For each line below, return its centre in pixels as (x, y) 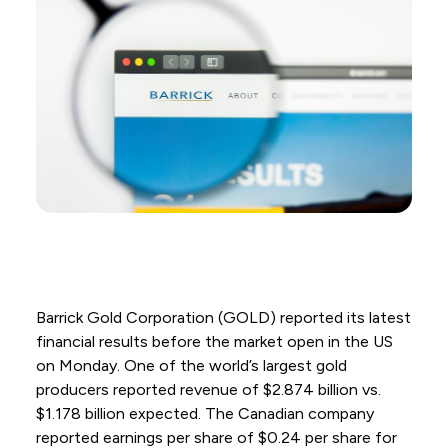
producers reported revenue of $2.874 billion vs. (208, 390)
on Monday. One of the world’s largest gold (191, 366)
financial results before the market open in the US (214, 342)
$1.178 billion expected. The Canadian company (204, 414)
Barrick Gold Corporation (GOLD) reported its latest (223, 318)
